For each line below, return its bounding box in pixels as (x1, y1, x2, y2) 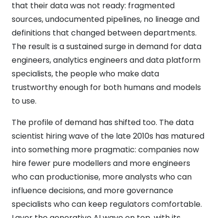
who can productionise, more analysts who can (12, 171, 192, 182)
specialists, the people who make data (12, 68, 159, 79)
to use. (12, 95, 36, 107)
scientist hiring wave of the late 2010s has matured (12, 130, 204, 142)
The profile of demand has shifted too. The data (12, 116, 194, 128)
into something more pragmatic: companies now (12, 144, 199, 155)
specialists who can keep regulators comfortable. (12, 198, 202, 210)
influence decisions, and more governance (12, 184, 173, 196)
